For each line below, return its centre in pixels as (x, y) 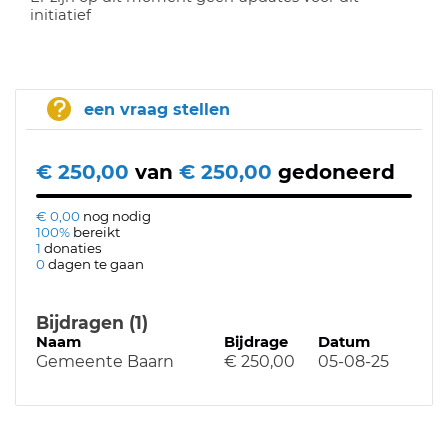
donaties (73, 248)
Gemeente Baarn (105, 361)
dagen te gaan (96, 264)
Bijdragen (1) (92, 322)
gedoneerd (336, 172)
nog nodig (117, 216)
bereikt (96, 232)
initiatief (60, 15)
